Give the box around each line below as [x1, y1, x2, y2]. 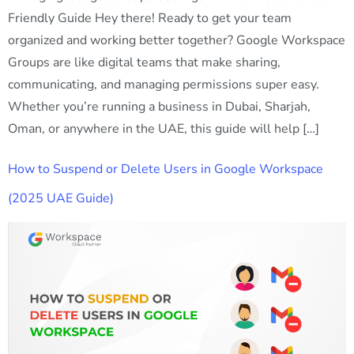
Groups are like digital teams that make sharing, [8, 53, 281, 71]
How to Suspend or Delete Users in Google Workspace [8, 160, 323, 179]
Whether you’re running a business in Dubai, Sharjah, [8, 97, 311, 115]
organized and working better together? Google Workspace [8, 31, 345, 49]
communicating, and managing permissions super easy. [8, 75, 319, 93]
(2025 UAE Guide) [8, 190, 114, 208]
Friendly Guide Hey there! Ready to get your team [8, 9, 292, 27]
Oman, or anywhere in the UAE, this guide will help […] [8, 119, 319, 137]
